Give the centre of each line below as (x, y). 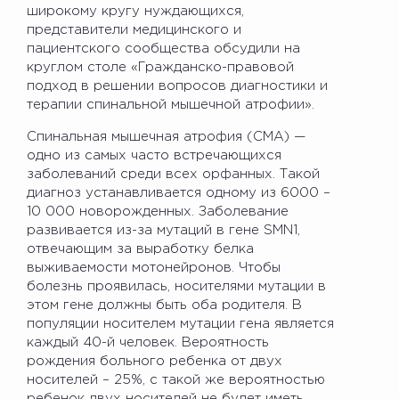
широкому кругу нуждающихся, (135, 11)
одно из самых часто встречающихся (154, 155)
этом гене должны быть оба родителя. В (164, 305)
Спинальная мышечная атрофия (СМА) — (166, 136)
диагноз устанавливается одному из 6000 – (179, 192)
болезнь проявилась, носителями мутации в (176, 286)
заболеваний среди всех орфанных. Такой (173, 174)
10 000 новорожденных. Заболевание (158, 211)
